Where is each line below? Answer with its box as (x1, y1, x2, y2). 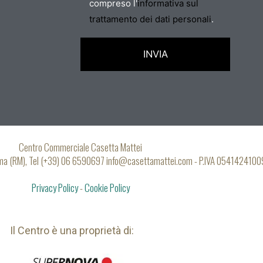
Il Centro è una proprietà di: (9, 224, 134, 237)
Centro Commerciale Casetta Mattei (19, 139, 142, 154)
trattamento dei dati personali (89, 14, 211, 25)
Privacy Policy (31, 180, 78, 195)
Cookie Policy (84, 180, 130, 195)
